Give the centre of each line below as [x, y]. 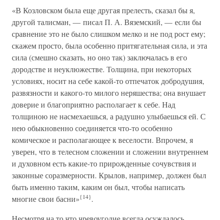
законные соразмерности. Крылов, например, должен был [109, 175]
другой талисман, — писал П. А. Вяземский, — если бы [107, 22]
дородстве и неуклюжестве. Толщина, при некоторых [102, 69]
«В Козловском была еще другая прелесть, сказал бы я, [103, 10]
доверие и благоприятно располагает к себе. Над [94, 104]
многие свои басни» [46, 199]
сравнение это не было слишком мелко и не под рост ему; [109, 34]
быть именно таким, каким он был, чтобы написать [98, 187]
